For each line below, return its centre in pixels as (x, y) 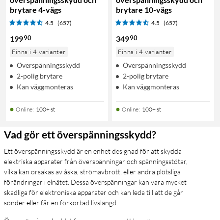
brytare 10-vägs (144, 9)
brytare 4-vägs (36, 9)
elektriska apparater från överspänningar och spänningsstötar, (96, 161)
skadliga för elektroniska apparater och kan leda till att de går (94, 192)
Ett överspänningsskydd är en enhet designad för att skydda (93, 151)
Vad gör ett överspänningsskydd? (80, 134)
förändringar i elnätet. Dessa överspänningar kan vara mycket (95, 182)
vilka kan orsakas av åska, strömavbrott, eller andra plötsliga (92, 171)
